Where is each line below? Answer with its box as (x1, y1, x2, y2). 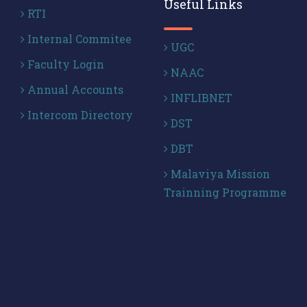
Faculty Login (25, 57, 104, 71)
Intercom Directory (25, 108, 133, 122)
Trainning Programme (164, 185, 286, 199)
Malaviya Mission (168, 167, 270, 181)
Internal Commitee (25, 32, 132, 46)
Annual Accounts (25, 82, 123, 97)
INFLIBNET (168, 90, 232, 105)
